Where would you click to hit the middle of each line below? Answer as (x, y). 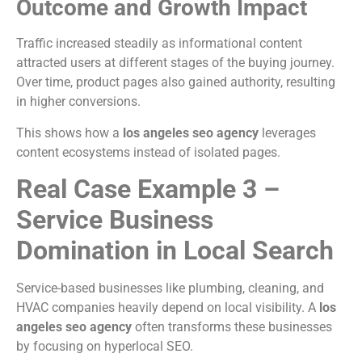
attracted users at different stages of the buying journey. (175, 63)
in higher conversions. (78, 102)
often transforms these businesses (232, 327)
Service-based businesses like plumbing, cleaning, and (170, 288)
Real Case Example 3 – (148, 189)
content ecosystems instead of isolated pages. (148, 152)
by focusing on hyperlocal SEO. (105, 347)
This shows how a (69, 133)
